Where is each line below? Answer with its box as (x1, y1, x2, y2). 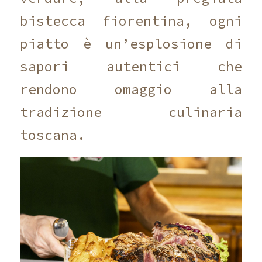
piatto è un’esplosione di (19, 35, 243, 52)
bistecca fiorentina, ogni (19, 12, 243, 29)
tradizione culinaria (19, 103, 243, 120)
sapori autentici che (19, 57, 243, 75)
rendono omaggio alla (19, 80, 243, 98)
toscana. (19, 126, 85, 143)
